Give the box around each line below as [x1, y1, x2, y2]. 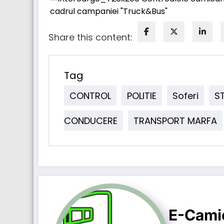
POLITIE [127, 89, 156, 102]
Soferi [172, 89, 198, 102]
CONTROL [69, 89, 111, 102]
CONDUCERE [64, 114, 117, 127]
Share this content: [48, 31, 132, 44]
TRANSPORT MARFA [133, 114, 217, 127]
